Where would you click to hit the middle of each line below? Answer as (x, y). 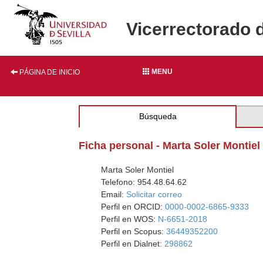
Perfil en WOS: (130, 219)
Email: (114, 194)
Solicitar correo (154, 194)
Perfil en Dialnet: (133, 244)
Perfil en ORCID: (133, 207)
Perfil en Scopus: (134, 231)
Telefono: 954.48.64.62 (144, 182)
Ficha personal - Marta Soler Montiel (170, 146)
